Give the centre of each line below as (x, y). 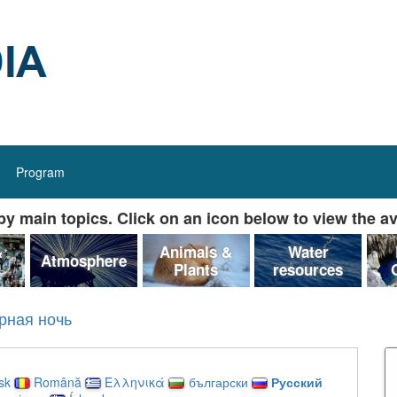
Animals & (196, 251)
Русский (296, 381)
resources (308, 269)
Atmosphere (83, 260)
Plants (196, 269)
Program (40, 171)
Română (58, 381)
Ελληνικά (135, 381)
